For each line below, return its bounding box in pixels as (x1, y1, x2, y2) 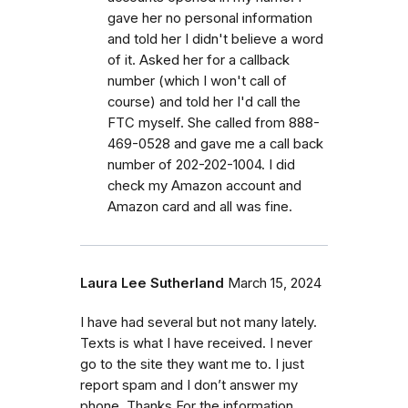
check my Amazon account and (107, 177, 301, 194)
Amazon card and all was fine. (107, 198, 292, 215)
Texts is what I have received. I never (80, 334, 312, 352)
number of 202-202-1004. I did (107, 156, 295, 173)
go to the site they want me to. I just (80, 355, 304, 372)
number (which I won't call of (107, 72, 287, 89)
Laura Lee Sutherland (80, 274, 224, 291)
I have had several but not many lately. (80, 313, 317, 331)
